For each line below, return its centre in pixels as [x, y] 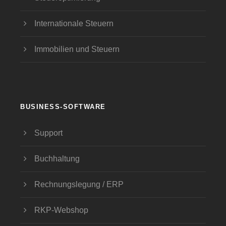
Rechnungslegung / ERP [79, 185]
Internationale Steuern [74, 24]
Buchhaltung [57, 159]
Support [48, 133]
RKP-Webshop [61, 210]
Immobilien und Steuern [77, 49]
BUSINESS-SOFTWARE [63, 107]
